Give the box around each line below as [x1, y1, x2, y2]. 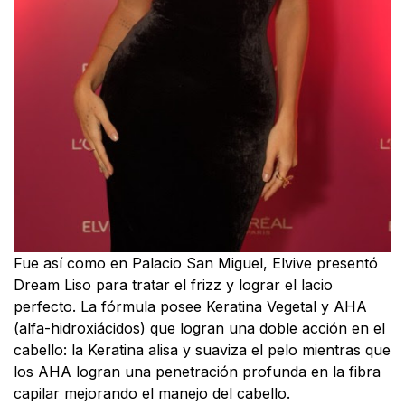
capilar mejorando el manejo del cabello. [14, 383, 290, 402]
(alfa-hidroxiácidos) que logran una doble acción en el [14, 318, 385, 337]
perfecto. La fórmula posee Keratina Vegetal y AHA [14, 297, 367, 316]
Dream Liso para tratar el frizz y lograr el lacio [14, 275, 333, 294]
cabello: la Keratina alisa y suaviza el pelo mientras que [14, 340, 391, 359]
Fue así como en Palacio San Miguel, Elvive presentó [14, 253, 378, 272]
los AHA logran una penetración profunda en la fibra [14, 362, 381, 381]
